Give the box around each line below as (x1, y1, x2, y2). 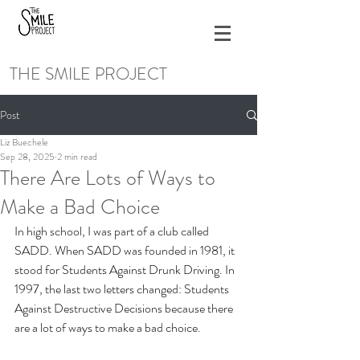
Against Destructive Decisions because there (14, 299, 235, 317)
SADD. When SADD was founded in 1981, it (14, 241, 237, 260)
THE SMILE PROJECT (10, 62, 167, 86)
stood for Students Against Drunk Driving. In (14, 260, 237, 279)
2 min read (57, 149, 97, 164)
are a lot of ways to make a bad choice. (14, 318, 201, 337)
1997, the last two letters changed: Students (14, 280, 231, 298)
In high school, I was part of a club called (14, 222, 211, 240)
